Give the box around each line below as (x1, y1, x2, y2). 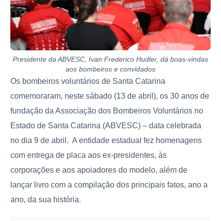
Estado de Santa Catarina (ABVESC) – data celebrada (10, 121, 202, 130)
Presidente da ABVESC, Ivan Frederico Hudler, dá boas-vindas (13, 55, 208, 63)
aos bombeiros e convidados (66, 65, 155, 73)
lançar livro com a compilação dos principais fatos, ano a (10, 180, 208, 189)
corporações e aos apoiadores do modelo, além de (10, 165, 188, 174)
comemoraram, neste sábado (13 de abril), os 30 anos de (10, 91, 210, 100)
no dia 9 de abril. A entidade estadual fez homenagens (10, 136, 202, 145)
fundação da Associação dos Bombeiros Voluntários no (10, 106, 204, 115)
